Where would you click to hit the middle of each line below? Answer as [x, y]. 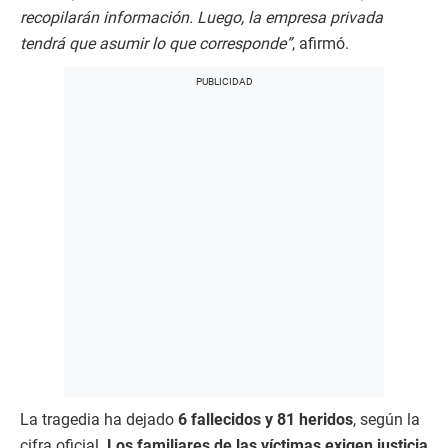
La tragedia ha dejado [99, 419]
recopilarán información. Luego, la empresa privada [201, 17]
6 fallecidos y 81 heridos [265, 419]
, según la [386, 419]
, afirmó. [320, 43]
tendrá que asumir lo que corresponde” [156, 43]
